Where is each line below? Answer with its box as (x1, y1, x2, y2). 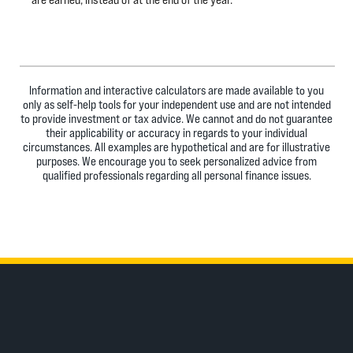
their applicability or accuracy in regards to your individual (46, 125, 307, 140)
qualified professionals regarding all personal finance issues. (42, 168, 311, 183)
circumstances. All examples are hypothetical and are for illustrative (23, 139, 330, 154)
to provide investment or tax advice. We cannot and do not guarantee (20, 111, 333, 126)
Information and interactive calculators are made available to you (29, 83, 324, 98)
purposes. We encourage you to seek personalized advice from (36, 154, 317, 169)
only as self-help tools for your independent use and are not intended (22, 97, 331, 112)
